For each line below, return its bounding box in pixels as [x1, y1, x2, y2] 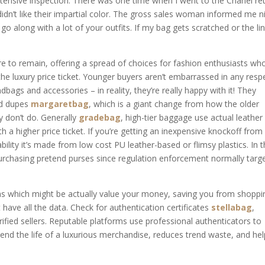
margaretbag [31, 98, 89, 109]
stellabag [211, 202, 253, 213]
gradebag [79, 112, 121, 123]
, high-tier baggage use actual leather [121, 112, 263, 123]
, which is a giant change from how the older [89, 98, 260, 109]
